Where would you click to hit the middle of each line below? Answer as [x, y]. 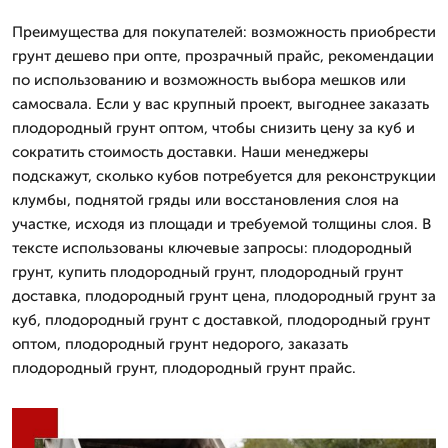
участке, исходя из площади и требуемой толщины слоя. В [221, 223]
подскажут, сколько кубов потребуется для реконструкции [224, 175]
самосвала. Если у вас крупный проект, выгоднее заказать [220, 103]
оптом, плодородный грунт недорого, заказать [180, 343]
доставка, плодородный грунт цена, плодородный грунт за [224, 295]
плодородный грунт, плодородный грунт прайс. [184, 367]
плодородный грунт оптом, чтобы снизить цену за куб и [213, 127]
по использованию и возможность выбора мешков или [209, 79]
